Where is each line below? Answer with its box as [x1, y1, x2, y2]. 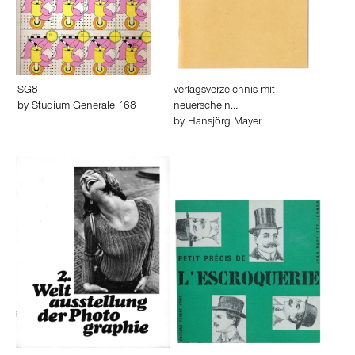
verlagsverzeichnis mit [174, 86, 275, 97]
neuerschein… [174, 101, 238, 113]
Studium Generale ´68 [32, 101, 136, 113]
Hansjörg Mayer [188, 117, 261, 128]
